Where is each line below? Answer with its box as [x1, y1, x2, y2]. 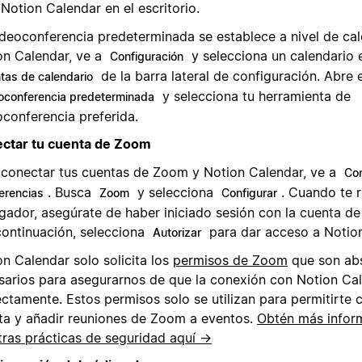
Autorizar [153, 225, 201, 239]
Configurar [221, 185, 277, 200]
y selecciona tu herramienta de [158, 87, 351, 104]
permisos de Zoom [173, 251, 288, 268]
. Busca [48, 183, 95, 200]
